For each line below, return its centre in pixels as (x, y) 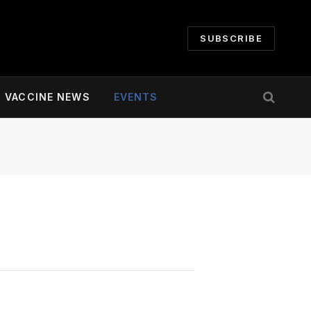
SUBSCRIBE (231, 38)
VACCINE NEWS (48, 97)
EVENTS (136, 97)
